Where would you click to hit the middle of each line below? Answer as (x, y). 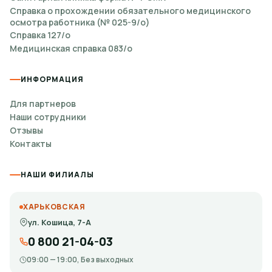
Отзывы (26, 130)
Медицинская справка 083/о (71, 48)
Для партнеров (43, 104)
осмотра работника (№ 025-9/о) (80, 22)
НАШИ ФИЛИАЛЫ (57, 175)
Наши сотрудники (48, 117)
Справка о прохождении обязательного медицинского (130, 11)
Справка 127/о (40, 35)
